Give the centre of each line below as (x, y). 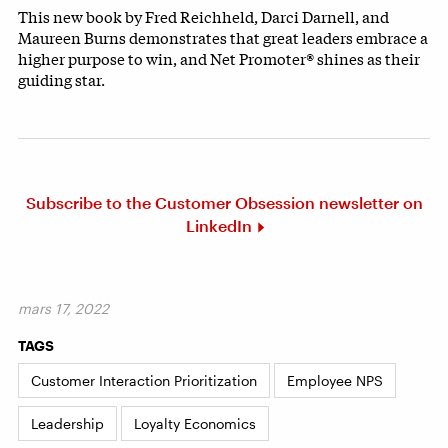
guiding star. (61, 79)
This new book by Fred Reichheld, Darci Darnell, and (203, 16)
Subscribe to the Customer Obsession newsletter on (224, 202)
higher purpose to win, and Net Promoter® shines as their (219, 58)
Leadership (67, 423)
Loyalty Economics (195, 423)
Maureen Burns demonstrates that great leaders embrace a (223, 37)
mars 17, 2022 (63, 308)
